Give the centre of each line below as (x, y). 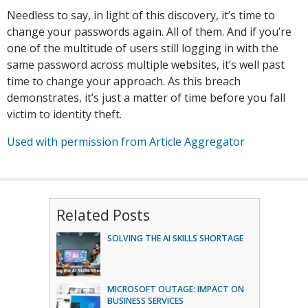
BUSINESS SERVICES (145, 301)
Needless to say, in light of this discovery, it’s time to (141, 15)
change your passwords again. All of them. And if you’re (149, 32)
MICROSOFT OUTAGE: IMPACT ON (175, 289)
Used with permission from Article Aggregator (126, 142)
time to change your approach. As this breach (124, 81)
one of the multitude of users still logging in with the (143, 48)
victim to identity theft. (64, 114)
